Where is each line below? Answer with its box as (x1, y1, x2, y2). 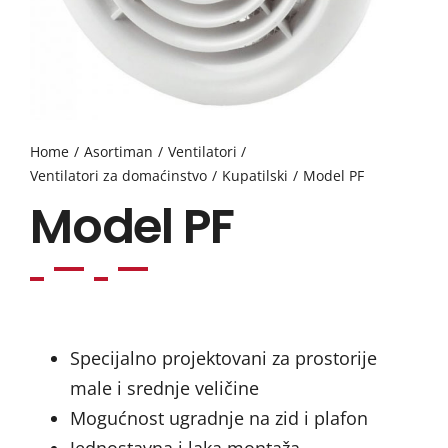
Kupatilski (221, 166, 288, 186)
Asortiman (83, 142, 153, 162)
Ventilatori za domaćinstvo (29, 166, 207, 186)
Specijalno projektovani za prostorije (69, 346, 377, 371)
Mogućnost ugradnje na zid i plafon (69, 406, 368, 431)
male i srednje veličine (69, 376, 259, 401)
